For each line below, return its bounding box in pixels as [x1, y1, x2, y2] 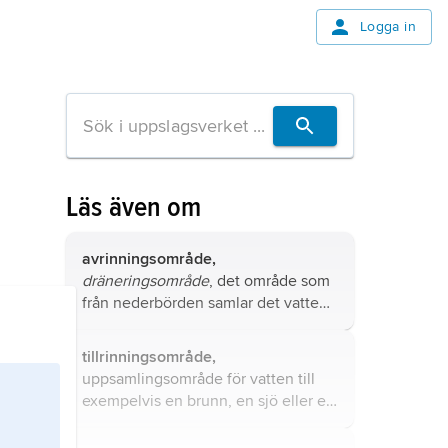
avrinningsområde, [82, 249, 216, 269]
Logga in [359, 18, 416, 35]
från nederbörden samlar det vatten [82, 293, 328, 313]
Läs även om [66, 190, 202, 224]
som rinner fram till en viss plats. [82, 315, 305, 335]
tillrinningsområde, [82, 347, 216, 367]
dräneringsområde [82, 271, 209, 291]
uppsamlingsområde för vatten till [82, 369, 315, 389]
